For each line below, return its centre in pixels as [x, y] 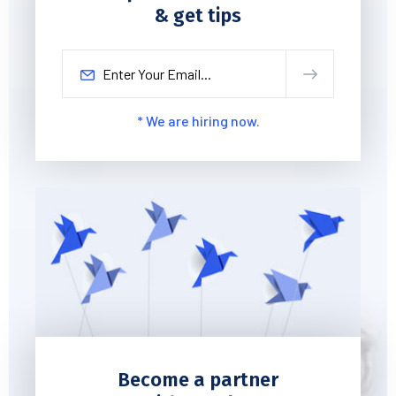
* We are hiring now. [198, 120]
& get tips [198, 15]
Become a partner [198, 379]
